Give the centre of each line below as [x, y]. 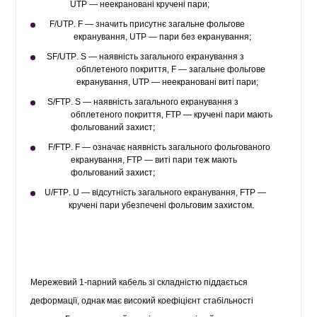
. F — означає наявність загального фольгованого [170, 147]
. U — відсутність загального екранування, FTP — [168, 192]
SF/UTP [62, 57]
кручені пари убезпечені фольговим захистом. [162, 205]
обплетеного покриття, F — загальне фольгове [171, 69]
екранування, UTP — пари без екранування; [162, 37]
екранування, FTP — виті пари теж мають [154, 160]
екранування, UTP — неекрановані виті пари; [168, 82]
